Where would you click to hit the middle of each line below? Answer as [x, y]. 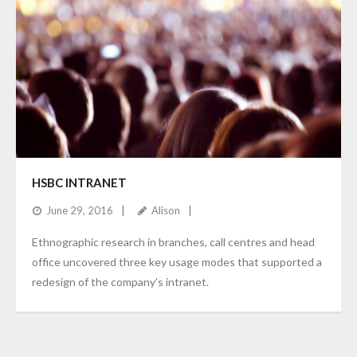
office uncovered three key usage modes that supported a [177, 262]
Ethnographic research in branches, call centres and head [173, 242]
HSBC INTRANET [79, 182]
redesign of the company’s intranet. [120, 282]
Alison [166, 210]
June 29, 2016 [80, 210]
